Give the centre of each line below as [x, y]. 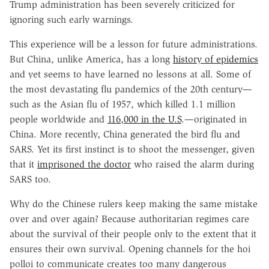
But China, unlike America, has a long [91, 59]
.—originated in [214, 119]
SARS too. [30, 179]
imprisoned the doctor [84, 164]
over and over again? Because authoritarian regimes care [129, 219]
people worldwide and [59, 119]
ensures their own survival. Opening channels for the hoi [130, 249]
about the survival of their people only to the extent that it [133, 234]
